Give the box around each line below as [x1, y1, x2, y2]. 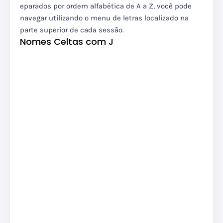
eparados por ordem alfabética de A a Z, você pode [20, 1, 192, 11]
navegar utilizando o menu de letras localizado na [20, 13, 189, 23]
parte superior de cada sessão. [20, 25, 128, 35]
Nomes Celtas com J [20, 35, 113, 48]
